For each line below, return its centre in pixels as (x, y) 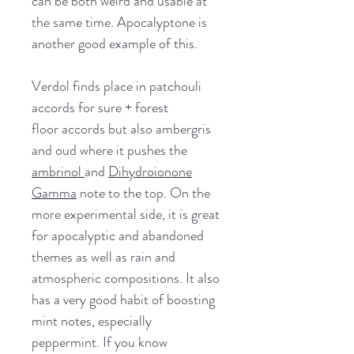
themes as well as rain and (104, 256)
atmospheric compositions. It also (126, 278)
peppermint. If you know (100, 342)
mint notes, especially (92, 320)
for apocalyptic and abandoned (118, 235)
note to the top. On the (143, 192)
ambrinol (58, 171)
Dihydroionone (150, 171)
